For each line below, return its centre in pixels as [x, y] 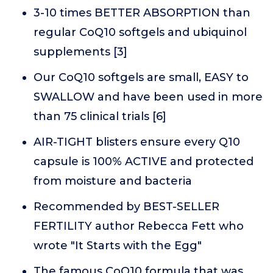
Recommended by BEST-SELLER [126, 206]
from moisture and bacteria [113, 181]
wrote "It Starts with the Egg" [118, 245]
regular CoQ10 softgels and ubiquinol [140, 32]
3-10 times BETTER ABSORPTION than [142, 12]
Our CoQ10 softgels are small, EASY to [141, 77]
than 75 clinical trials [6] [100, 116]
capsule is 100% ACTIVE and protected [144, 161]
